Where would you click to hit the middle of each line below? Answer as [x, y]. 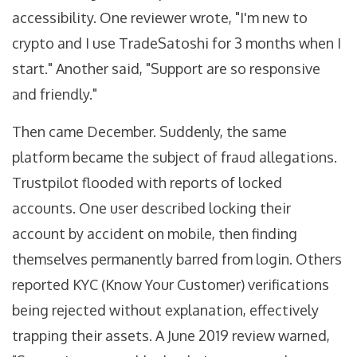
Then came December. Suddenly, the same [149, 132]
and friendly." [55, 94]
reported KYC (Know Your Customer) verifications [171, 285]
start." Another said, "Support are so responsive [166, 69]
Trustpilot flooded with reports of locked [147, 183]
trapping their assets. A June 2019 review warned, [171, 336]
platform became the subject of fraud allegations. [175, 157]
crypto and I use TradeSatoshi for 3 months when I [177, 43]
